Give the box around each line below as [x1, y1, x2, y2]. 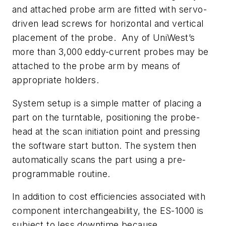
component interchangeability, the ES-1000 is [12, 205, 204, 216]
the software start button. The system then [12, 140, 197, 151]
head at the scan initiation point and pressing [12, 126, 200, 137]
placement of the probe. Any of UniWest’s [12, 32, 195, 43]
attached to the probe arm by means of [12, 61, 181, 72]
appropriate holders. [12, 75, 99, 86]
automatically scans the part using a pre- [12, 154, 186, 165]
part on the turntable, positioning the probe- [12, 111, 200, 123]
